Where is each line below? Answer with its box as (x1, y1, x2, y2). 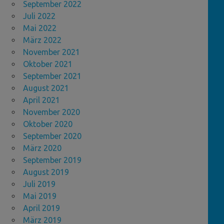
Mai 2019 (23, 191, 56, 201)
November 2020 (23, 107, 80, 117)
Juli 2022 (23, 11, 55, 21)
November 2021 (23, 47, 80, 57)
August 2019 (23, 167, 69, 177)
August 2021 (23, 83, 69, 93)
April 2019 (23, 203, 60, 213)
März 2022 (23, 35, 61, 45)
